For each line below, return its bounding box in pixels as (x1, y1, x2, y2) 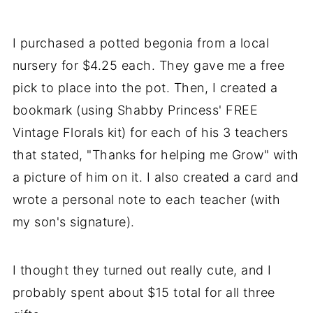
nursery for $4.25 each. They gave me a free (12, 57, 285, 73)
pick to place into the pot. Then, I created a (12, 80, 278, 95)
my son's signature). (12, 214, 135, 229)
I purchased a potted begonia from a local (12, 35, 270, 50)
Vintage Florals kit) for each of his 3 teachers (12, 124, 289, 140)
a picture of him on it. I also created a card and (12, 169, 299, 184)
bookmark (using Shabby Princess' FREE (12, 102, 259, 117)
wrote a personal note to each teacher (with (12, 191, 281, 207)
